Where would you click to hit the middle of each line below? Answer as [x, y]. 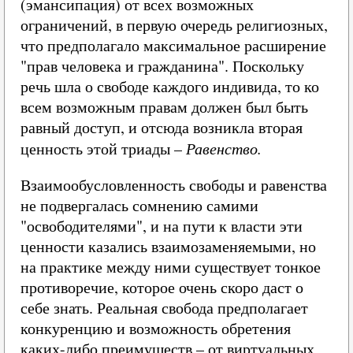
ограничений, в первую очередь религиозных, [174, 25]
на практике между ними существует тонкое [171, 267]
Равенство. [224, 148]
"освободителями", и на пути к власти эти [162, 226]
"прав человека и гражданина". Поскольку [162, 66]
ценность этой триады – [103, 149]
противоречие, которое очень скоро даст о [162, 287]
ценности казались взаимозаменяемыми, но [168, 246]
